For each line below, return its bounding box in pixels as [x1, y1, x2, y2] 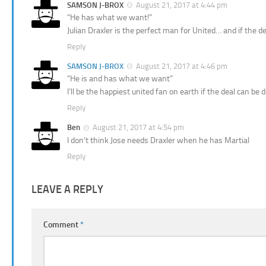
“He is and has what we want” [67, 74, 173, 84]
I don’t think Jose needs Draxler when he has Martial [67, 135, 249, 145]
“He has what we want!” [67, 12, 152, 23]
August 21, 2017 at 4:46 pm [136, 62, 227, 71]
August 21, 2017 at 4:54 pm [93, 123, 184, 132]
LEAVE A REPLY [31, 182, 103, 196]
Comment [43, 219, 80, 230]
